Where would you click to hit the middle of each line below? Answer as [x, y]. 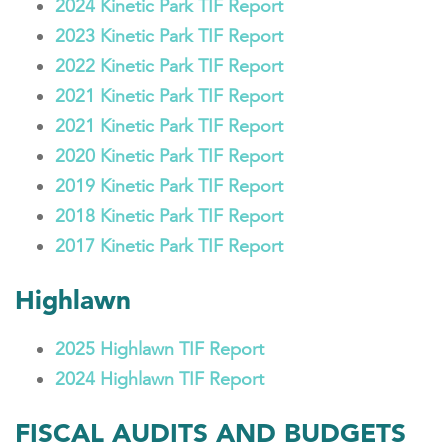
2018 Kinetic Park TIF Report [169, 216]
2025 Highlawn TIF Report [159, 349]
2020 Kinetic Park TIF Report [169, 156]
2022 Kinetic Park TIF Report [169, 66]
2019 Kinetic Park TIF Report [169, 186]
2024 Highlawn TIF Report [159, 379]
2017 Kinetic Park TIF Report [169, 246]
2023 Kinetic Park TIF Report [169, 36]
